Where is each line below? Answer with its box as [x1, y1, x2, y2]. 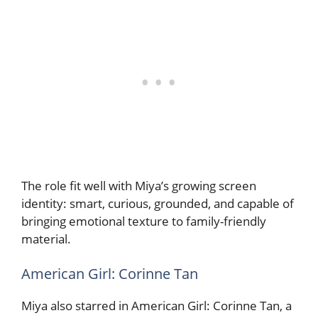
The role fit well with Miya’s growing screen [21, 177, 256, 194]
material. [21, 230, 71, 247]
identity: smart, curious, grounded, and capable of [21, 194, 294, 212]
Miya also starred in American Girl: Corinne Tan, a [21, 297, 292, 314]
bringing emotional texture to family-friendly [21, 212, 266, 229]
